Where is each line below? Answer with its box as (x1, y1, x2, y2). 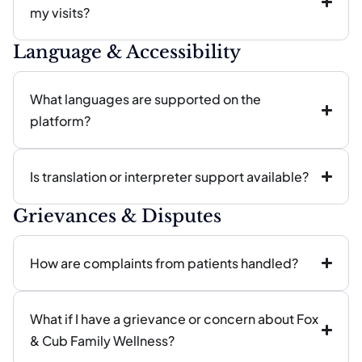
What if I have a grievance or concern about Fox (30, 310, 318, 327)
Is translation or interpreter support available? (30, 168, 309, 185)
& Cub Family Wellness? (30, 332, 175, 349)
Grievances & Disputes (13, 205, 221, 227)
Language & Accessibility (13, 41, 241, 63)
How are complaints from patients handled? (30, 255, 298, 271)
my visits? (30, 4, 90, 21)
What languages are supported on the (30, 90, 261, 107)
